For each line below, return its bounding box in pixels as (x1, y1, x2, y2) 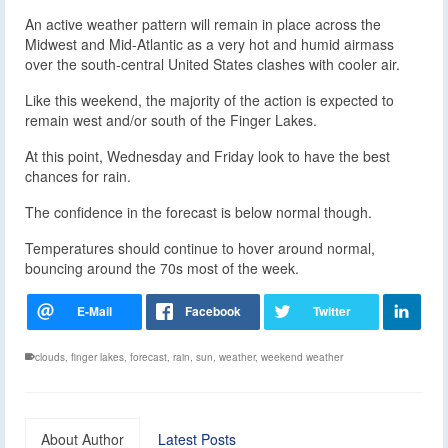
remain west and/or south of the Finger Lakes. (25, 110, 317, 131)
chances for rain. (25, 166, 131, 187)
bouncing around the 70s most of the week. (25, 258, 299, 279)
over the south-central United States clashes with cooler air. (25, 54, 400, 75)
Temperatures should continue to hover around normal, (25, 238, 375, 259)
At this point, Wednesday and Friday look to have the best (25, 146, 390, 167)
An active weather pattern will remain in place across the (25, 14, 381, 35)
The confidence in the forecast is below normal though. (25, 202, 372, 223)
